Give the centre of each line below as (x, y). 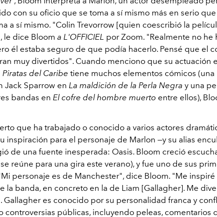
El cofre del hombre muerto (104, 98)
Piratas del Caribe (35, 73)
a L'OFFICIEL (81, 37)
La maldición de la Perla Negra (126, 85)
